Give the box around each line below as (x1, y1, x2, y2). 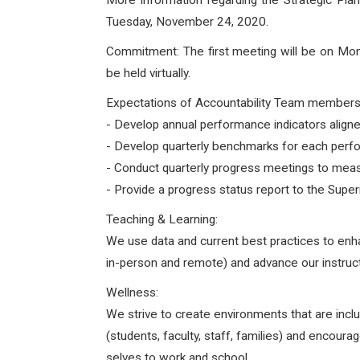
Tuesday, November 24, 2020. (106, 14, 268, 29)
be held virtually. (106, 66, 190, 80)
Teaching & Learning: (106, 212, 218, 227)
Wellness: (106, 285, 158, 300)
